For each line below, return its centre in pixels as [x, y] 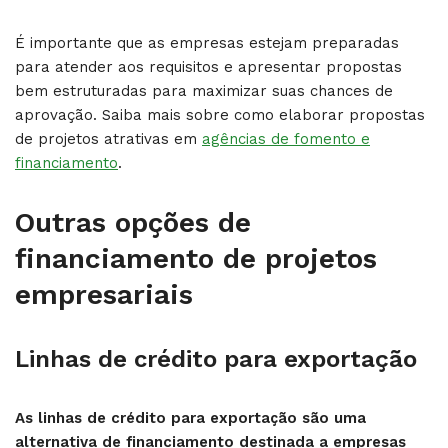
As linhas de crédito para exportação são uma [190, 417]
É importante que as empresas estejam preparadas [207, 42]
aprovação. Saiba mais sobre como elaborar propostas [220, 114]
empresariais [104, 294]
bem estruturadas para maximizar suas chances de [204, 90]
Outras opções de [133, 222]
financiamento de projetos [196, 258]
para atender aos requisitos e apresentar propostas [208, 66]
